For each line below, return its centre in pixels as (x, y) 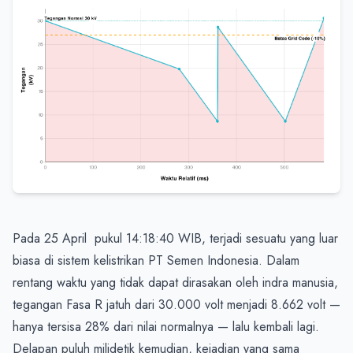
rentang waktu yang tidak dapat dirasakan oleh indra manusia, (175, 282)
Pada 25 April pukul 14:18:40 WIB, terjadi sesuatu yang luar (175, 238)
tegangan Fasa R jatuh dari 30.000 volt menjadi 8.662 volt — (176, 304)
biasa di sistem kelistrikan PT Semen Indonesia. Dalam (156, 260)
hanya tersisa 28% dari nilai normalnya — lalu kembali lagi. (166, 326)
